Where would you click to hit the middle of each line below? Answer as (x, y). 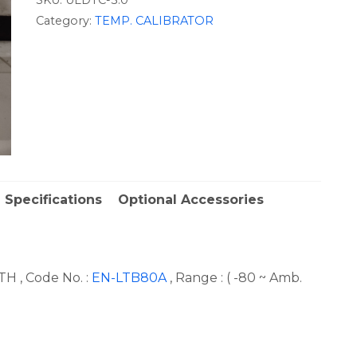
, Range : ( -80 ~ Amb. (234, 277)
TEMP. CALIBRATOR (154, 20)
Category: (65, 20)
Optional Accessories (191, 199)
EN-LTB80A (129, 277)
